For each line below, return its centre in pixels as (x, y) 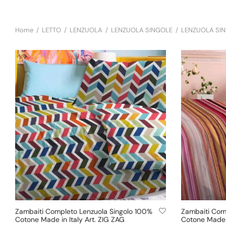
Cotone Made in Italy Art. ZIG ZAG (70, 220)
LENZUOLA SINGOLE (142, 30)
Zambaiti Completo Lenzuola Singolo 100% (84, 212)
